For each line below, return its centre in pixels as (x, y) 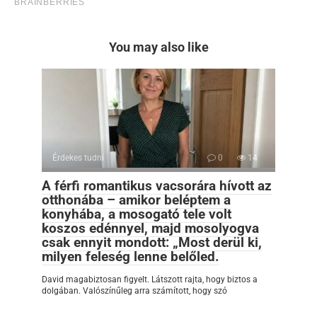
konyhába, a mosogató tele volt (137, 214)
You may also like (158, 47)
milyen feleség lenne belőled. (131, 256)
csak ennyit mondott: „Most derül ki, (152, 242)
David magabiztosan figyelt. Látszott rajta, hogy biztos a (150, 279)
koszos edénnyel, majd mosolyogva (150, 228)
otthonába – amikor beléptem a (136, 200)
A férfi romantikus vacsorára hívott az (157, 185)
